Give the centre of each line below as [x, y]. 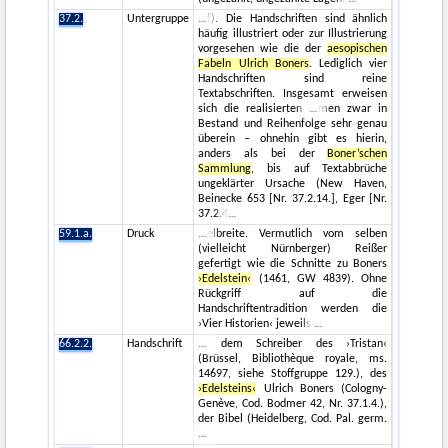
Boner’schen [357, 154]
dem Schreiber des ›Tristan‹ [297, 344]
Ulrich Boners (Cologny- [322, 389]
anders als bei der [263, 154]
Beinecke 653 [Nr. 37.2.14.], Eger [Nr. [293, 199]
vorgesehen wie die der [263, 49]
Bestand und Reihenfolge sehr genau [293, 124]
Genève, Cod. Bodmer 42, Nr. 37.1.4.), [293, 404]
